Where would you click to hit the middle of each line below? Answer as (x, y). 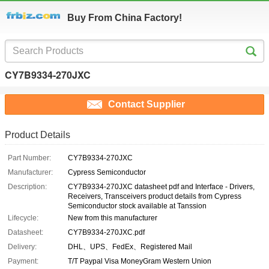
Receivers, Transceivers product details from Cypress (155, 197)
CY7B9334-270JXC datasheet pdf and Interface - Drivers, (161, 187)
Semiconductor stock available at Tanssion (137, 206)
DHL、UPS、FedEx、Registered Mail (130, 247)
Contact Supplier (147, 104)
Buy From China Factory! (125, 18)
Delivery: (22, 247)
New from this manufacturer (113, 218)
